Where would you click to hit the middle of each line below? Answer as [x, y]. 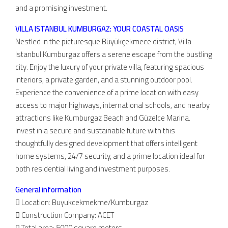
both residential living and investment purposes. [93, 168]
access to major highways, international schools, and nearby [112, 105]
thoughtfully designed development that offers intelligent [106, 143]
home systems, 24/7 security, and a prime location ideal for [110, 156]
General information [48, 189]
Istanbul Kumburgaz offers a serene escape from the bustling [114, 54]
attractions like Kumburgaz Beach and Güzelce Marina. [103, 118]
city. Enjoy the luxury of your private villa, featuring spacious [110, 67]
